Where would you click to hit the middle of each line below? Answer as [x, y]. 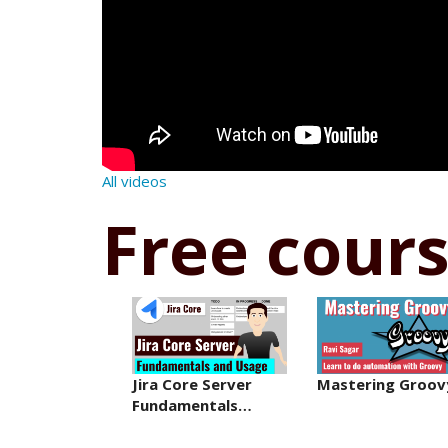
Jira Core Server [192, 384]
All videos [134, 181]
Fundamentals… [192, 405]
